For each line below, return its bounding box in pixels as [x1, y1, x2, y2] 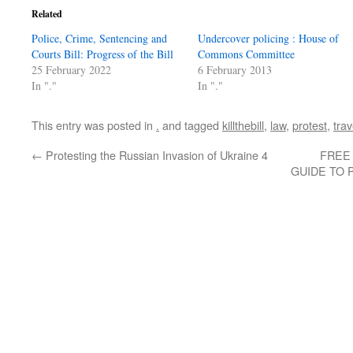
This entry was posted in [32, 117, 156, 133]
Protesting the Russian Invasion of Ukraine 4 [43, 147, 268, 163]
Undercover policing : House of [198, 31, 340, 46]
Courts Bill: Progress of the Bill [32, 46, 173, 61]
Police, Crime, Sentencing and [32, 31, 167, 46]
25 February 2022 [32, 62, 111, 77]
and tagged [159, 117, 222, 133]
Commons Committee [198, 46, 295, 61]
